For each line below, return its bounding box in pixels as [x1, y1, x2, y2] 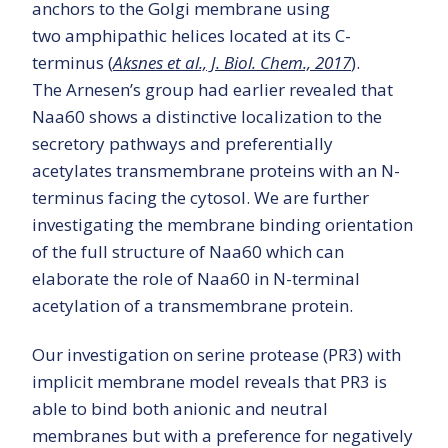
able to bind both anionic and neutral [32, 397, 328, 421]
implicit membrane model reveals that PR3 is [32, 370, 387, 394]
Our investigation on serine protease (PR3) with [32, 343, 401, 367]
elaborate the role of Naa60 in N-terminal [32, 267, 360, 291]
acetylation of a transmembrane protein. [32, 294, 353, 318]
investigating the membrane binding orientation [32, 213, 413, 237]
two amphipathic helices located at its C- [32, 24, 351, 48]
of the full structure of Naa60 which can [32, 240, 344, 264]
